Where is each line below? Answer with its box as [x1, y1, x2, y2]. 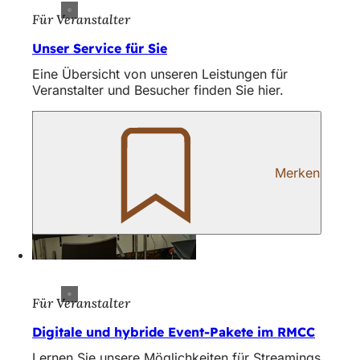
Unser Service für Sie [32, 39, 167, 56]
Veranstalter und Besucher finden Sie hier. [32, 81, 284, 98]
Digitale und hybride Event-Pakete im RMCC [32, 324, 315, 341]
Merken [275, 164, 320, 181]
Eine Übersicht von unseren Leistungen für [32, 65, 288, 82]
